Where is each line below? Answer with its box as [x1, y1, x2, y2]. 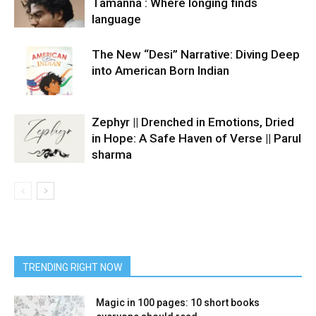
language [92, 12, 141, 26]
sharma [92, 147, 132, 162]
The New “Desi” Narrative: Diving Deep [92, 47, 300, 61]
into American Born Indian [92, 63, 229, 78]
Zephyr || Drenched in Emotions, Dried [92, 115, 294, 129]
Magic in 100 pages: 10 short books [96, 297, 260, 308]
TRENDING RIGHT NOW [23, 262, 122, 273]
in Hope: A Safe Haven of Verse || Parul [92, 131, 301, 145]
